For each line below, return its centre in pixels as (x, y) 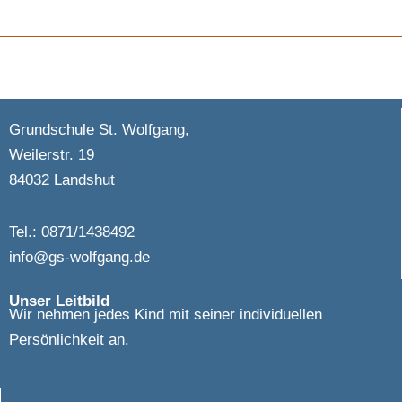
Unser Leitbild (59, 300)
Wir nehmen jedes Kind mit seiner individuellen (166, 314)
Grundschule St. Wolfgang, (99, 130)
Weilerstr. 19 (52, 155)
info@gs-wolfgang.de (79, 257)
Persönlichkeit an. (69, 339)
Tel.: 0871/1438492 (72, 232)
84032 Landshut (62, 180)
